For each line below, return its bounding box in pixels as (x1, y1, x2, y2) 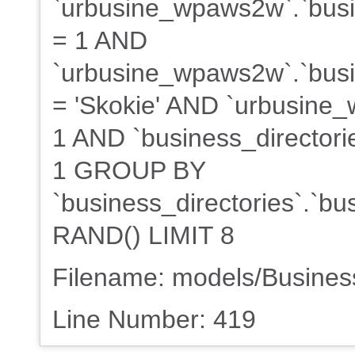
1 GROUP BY (52, 156, 205, 185)
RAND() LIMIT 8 (52, 221, 235, 250)
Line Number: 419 (52, 305, 256, 334)
